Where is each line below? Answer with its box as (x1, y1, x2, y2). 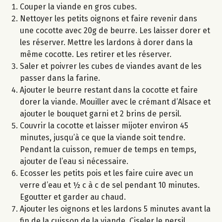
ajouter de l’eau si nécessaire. (20, 157, 128, 166)
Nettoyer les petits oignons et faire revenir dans (20, 14, 197, 24)
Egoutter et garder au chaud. (20, 192, 126, 202)
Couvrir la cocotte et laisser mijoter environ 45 (20, 121, 188, 131)
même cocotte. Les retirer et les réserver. (20, 50, 171, 59)
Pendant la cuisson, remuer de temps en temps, (20, 145, 196, 155)
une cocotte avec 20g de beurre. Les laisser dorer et (20, 26, 210, 36)
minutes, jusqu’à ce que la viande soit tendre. (20, 133, 185, 143)
